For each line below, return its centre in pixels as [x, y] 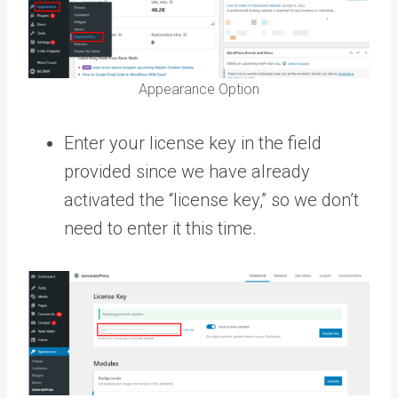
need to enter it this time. [160, 228]
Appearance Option [199, 89]
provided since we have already [187, 171]
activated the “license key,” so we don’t [211, 199]
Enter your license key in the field [193, 143]
